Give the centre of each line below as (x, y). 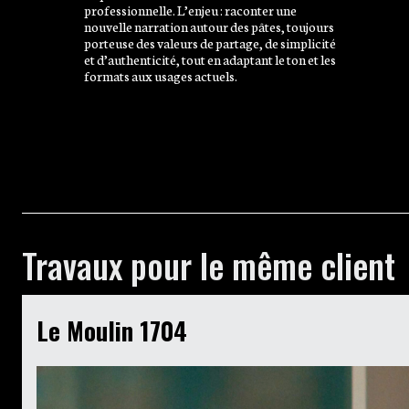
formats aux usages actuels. (161, 75)
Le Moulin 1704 (112, 330)
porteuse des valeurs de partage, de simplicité (210, 42)
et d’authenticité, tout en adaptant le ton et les (210, 58)
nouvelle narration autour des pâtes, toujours (209, 26)
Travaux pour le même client (209, 265)
